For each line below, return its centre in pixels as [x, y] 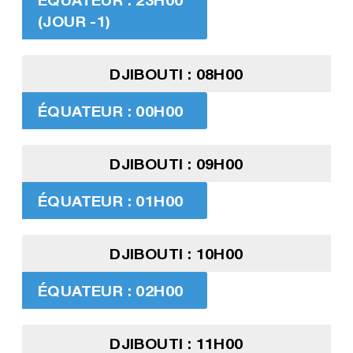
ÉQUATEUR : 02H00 [110, 291]
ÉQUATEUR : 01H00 [110, 201]
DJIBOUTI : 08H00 [176, 74]
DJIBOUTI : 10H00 [176, 254]
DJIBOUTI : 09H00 [176, 164]
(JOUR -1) [74, 21]
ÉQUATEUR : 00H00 [110, 111]
